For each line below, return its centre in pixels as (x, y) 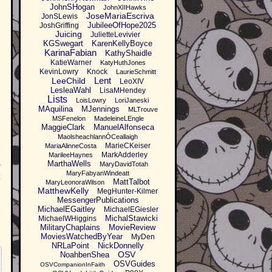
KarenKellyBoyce (122, 44)
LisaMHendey (122, 91)
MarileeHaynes (70, 155)
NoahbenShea (85, 255)
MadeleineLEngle (119, 119)
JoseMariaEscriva (120, 16)
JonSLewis (59, 17)
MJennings (100, 109)
